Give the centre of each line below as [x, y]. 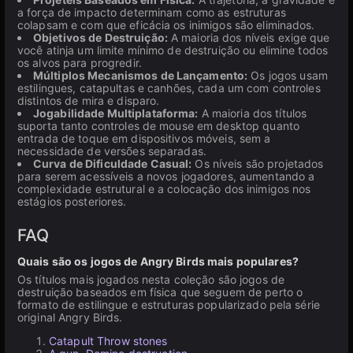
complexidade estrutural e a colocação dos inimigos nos [164, 189]
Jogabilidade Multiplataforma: [116, 113]
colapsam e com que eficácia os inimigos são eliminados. [166, 25]
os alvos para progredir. [80, 63]
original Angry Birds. [70, 317]
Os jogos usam [288, 75]
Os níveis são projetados [258, 163]
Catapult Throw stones [108, 341]
